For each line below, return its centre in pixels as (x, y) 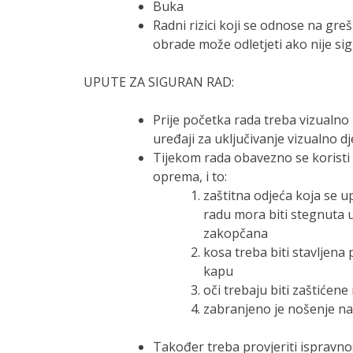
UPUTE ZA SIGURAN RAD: (158, 82)
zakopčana (235, 233)
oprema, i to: (190, 176)
